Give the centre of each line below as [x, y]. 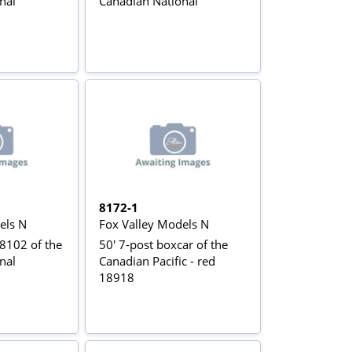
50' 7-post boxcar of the [164, 245]
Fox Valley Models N [154, 224]
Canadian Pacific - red [158, 261]
